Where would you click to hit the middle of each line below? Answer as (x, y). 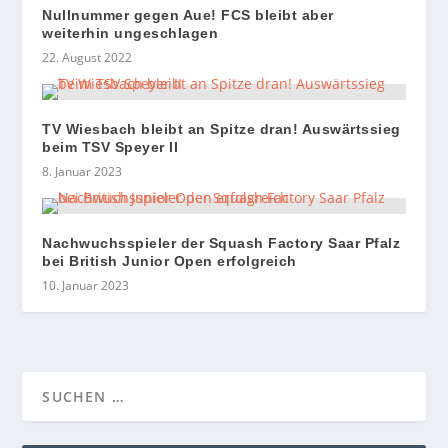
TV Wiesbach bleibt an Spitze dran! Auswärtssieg (221, 128)
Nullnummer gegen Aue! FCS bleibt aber (188, 14)
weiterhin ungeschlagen (137, 32)
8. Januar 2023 (82, 171)
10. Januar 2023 (86, 285)
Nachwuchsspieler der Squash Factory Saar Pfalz (221, 242)
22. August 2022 (87, 57)
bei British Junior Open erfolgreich (169, 260)
